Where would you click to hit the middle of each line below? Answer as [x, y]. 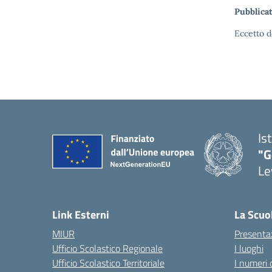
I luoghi [249, 248]
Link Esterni [81, 215]
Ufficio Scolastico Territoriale [108, 263]
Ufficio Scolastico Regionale [107, 248]
